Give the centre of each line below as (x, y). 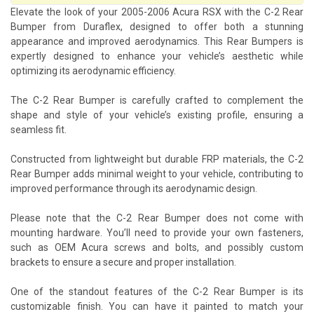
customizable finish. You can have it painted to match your (157, 306)
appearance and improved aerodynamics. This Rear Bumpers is (157, 41)
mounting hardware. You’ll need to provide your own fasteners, (157, 232)
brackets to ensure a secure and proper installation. (123, 262)
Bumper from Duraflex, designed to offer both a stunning (157, 26)
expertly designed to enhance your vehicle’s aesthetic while (157, 56)
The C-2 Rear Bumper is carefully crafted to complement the (157, 100)
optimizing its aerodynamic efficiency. (93, 70)
